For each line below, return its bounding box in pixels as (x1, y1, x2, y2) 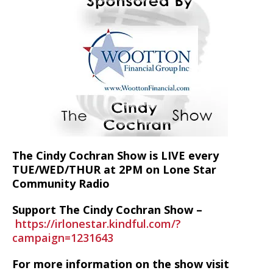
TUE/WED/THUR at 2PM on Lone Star (12, 162, 216, 177)
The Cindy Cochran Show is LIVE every (12, 148, 219, 163)
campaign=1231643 (12, 230, 113, 245)
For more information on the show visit (12, 257, 229, 271)
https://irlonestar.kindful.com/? (15, 216, 181, 231)
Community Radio (12, 176, 113, 191)
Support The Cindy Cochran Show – (12, 202, 202, 217)
